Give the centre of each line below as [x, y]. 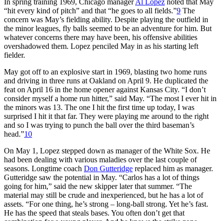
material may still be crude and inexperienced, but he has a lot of [104, 195]
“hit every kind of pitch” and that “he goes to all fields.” [90, 10]
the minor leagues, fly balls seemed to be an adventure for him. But [108, 28]
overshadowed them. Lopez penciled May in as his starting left [101, 46]
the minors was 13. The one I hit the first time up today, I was [99, 107]
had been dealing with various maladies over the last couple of [100, 159]
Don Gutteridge [108, 168]
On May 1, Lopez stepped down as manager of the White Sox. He [107, 150]
